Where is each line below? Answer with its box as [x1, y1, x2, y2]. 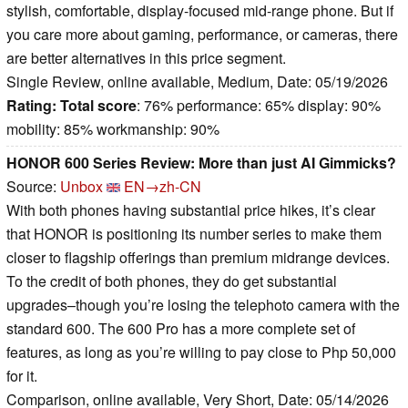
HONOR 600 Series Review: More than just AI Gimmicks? [6, 152, 396, 174]
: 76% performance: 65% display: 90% [137, 95, 381, 117]
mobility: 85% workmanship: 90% [6, 118, 219, 140]
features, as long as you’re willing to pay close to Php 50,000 [6, 342, 396, 363]
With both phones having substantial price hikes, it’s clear [6, 199, 375, 221]
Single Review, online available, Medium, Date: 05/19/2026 [6, 71, 388, 93]
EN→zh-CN [124, 176, 201, 198]
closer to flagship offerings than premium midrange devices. [6, 247, 390, 269]
